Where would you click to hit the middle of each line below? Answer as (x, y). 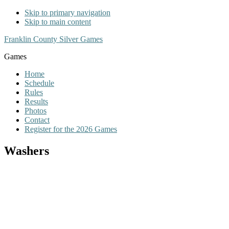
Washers (27, 151)
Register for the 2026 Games (71, 129)
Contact (37, 120)
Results (36, 101)
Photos (36, 111)
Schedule (39, 83)
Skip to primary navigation (67, 13)
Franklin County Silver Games (53, 39)
